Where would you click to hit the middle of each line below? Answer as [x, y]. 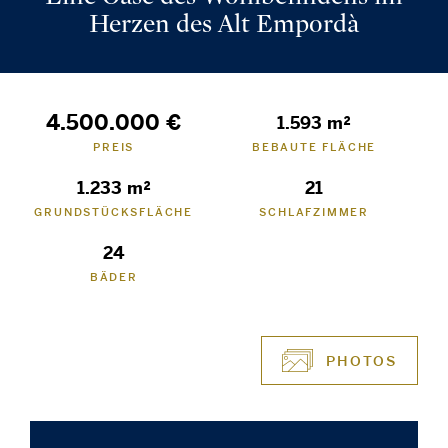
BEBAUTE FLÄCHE [314, 148]
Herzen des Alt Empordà [224, 24]
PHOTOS [361, 361]
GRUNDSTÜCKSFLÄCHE [114, 213]
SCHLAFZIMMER [314, 213]
